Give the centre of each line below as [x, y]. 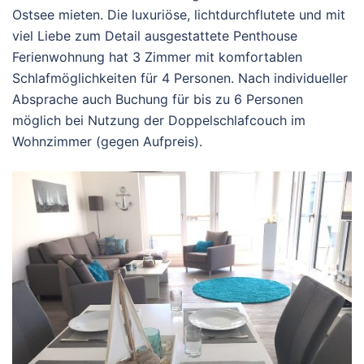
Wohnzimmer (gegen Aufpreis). [107, 141]
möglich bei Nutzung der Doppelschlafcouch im [159, 120]
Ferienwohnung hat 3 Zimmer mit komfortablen [157, 57]
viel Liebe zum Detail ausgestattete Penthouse [155, 36]
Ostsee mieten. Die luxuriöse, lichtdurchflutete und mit [179, 15]
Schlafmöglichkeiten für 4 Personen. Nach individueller [180, 78]
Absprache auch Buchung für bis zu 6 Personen [158, 99]
